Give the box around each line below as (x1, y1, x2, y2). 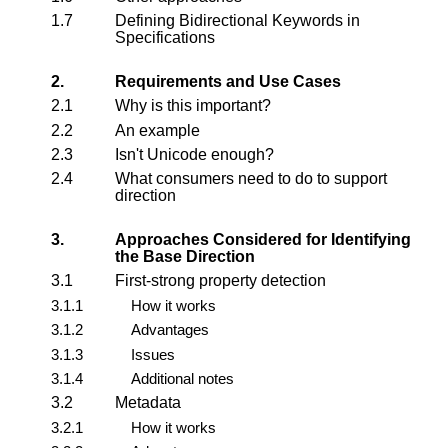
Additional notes (131, 369, 234, 387)
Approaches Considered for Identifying (115, 230, 411, 248)
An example (115, 121, 200, 139)
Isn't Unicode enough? (115, 146, 274, 163)
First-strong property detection (115, 272, 326, 290)
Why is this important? (115, 97, 271, 115)
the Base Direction (115, 247, 255, 265)
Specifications (115, 29, 215, 47)
